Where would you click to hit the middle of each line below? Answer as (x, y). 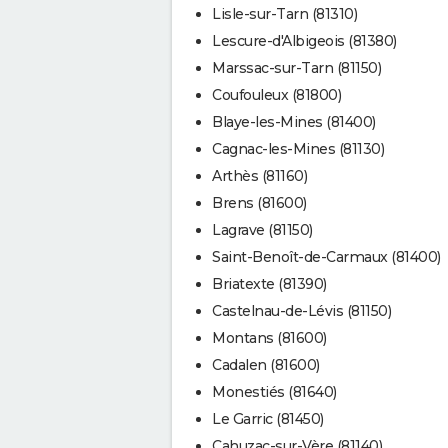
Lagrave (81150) (262, 229)
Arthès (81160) (259, 175)
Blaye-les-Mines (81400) (294, 121)
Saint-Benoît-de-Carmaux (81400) (326, 256)
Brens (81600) (259, 202)
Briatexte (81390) (269, 283)
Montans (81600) (269, 337)
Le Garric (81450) (268, 418)
